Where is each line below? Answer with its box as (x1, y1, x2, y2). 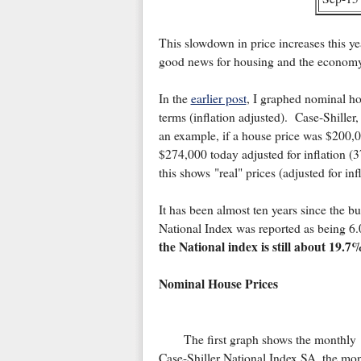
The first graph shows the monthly (183, 331, 356, 348)
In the (158, 90, 191, 107)
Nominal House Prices (158, 275, 278, 293)
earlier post (190, 90, 247, 107)
